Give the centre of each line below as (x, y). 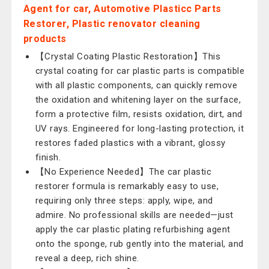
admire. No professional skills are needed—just (134, 215)
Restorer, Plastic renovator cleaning (112, 24)
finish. (48, 157)
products (45, 39)
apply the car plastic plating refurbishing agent (133, 229)
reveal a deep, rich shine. (87, 258)
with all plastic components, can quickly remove (136, 85)
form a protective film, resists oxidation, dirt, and (139, 114)
